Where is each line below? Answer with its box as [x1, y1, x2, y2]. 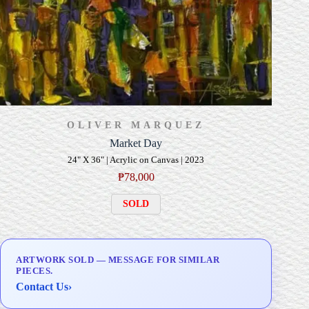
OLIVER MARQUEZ [67, 120, 206, 131]
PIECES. [16, 266, 53, 277]
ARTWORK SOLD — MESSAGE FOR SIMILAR [16, 255, 219, 266]
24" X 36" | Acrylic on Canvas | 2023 [68, 155, 205, 166]
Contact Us [16, 281, 68, 293]
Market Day [110, 137, 163, 150]
